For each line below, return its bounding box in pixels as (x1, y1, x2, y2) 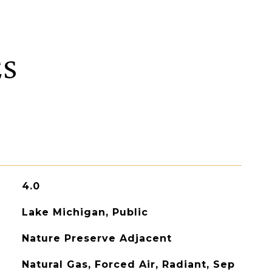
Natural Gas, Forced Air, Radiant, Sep (21, 259, 235, 270)
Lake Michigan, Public (21, 206, 148, 218)
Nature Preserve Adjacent (21, 233, 172, 244)
